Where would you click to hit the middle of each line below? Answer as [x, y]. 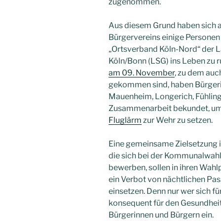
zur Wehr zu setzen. [177, 120]
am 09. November [142, 73]
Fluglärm [125, 120]
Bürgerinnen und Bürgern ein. [161, 215]
